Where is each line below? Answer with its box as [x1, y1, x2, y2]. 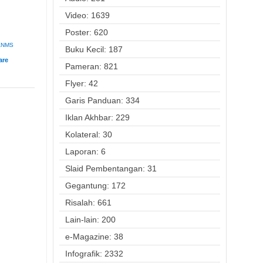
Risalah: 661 [65, 198, 112, 207]
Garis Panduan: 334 [65, 96, 140, 105]
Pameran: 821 [65, 62, 118, 71]
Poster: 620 [65, 28, 108, 37]
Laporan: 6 [65, 147, 106, 156]
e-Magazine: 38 [65, 232, 123, 241]
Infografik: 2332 [65, 249, 123, 258]
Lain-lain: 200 [65, 215, 116, 224]
